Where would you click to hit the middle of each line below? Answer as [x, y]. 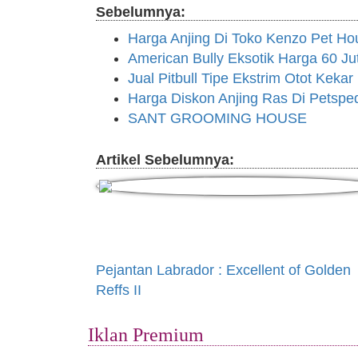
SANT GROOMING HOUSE [217, 119]
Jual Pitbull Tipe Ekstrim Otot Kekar [241, 79]
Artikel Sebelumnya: [165, 160]
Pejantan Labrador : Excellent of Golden [223, 270]
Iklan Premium [146, 335]
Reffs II [119, 290]
